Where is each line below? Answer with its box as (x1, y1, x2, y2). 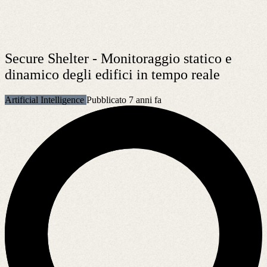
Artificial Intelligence (5, 94, 86, 105)
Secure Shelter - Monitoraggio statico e (5, 50, 232, 66)
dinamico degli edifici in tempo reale (5, 66, 220, 82)
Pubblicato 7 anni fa (86, 94, 162, 105)
